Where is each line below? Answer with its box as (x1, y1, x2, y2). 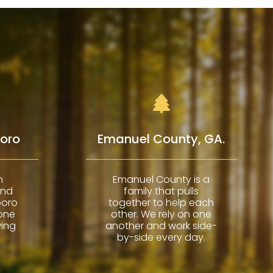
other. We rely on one (111, 207, 212, 221)
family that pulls (124, 183, 199, 198)
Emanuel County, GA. (97, 130, 225, 147)
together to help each (108, 195, 214, 210)
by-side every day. (117, 230, 206, 244)
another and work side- (105, 218, 218, 233)
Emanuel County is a (113, 172, 210, 186)
